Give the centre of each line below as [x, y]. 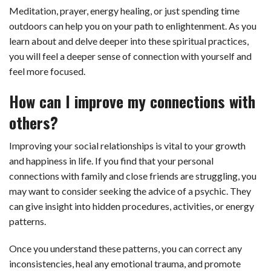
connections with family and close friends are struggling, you [133, 176]
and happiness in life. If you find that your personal [111, 161]
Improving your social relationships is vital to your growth [127, 146]
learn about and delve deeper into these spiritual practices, [129, 41]
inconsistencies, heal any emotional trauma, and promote [125, 264]
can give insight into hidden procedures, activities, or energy [132, 206]
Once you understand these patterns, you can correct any [126, 249]
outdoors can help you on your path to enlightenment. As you [133, 26]
